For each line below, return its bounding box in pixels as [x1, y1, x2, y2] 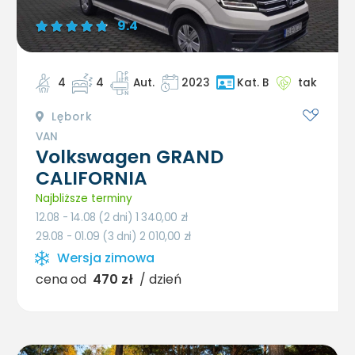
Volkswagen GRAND [36, 143, 223, 170]
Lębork [48, 109, 93, 124]
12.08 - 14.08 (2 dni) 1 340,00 [36, 209, 181, 225]
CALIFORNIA [36, 165, 147, 191]
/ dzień [139, 269, 181, 288]
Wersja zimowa [57, 248, 155, 267]
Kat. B [237, 74, 269, 90]
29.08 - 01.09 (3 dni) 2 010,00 [36, 228, 184, 244]
